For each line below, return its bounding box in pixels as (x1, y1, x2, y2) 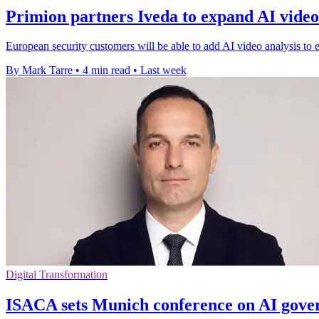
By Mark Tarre (6, 64, 73, 77)
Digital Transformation (6, 268, 108, 281)
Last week (140, 64, 187, 77)
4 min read (83, 64, 130, 77)
